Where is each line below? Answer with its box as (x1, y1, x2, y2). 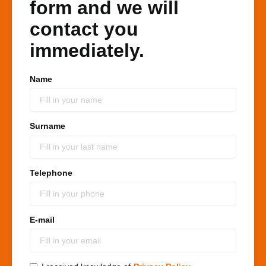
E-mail (30, 215, 55, 225)
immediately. (30, 40, 144, 62)
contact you (30, 18, 138, 40)
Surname (30, 121, 65, 131)
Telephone (30, 168, 72, 178)
